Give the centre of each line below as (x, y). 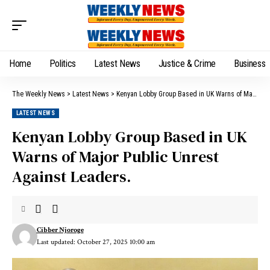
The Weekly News (39, 94)
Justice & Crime (187, 64)
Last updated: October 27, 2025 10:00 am (96, 242)
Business (250, 64)
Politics (63, 64)
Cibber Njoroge (60, 230)
